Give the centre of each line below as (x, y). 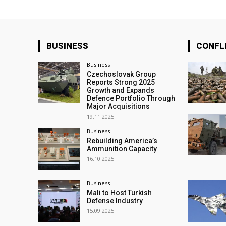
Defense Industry (115, 201)
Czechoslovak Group (122, 74)
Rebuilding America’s (122, 141)
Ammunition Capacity (122, 149)
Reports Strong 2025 (121, 82)
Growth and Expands (121, 90)
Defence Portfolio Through (131, 98)
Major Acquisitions (119, 106)
